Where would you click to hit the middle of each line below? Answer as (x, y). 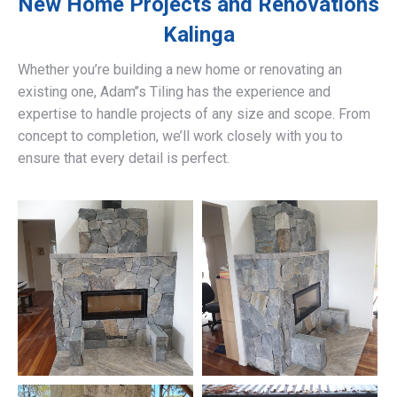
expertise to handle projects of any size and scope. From (194, 114)
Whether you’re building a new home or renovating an (180, 70)
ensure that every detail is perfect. (124, 159)
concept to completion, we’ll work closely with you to (180, 136)
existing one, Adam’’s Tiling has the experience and (174, 92)
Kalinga (198, 35)
